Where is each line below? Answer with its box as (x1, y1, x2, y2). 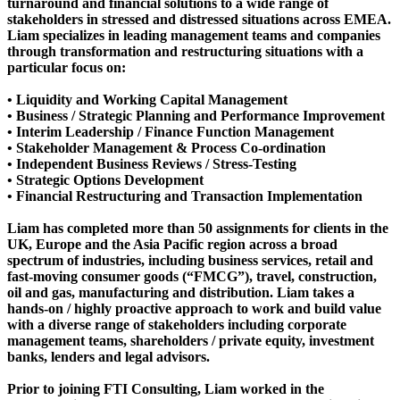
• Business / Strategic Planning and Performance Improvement (7, 107, 385, 123)
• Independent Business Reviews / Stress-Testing (7, 155, 296, 171)
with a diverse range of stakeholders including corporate (7, 316, 346, 332)
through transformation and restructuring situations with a (7, 43, 363, 59)
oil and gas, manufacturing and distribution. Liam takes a (7, 284, 354, 300)
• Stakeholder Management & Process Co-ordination (7, 139, 326, 155)
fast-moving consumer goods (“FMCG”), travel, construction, (7, 268, 377, 284)
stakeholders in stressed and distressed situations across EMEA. (7, 11, 391, 27)
